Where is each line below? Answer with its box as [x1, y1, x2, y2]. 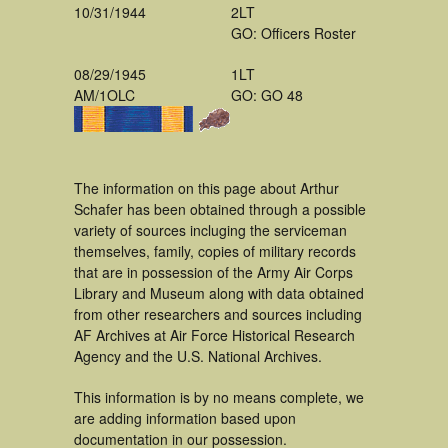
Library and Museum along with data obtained [74, 283, 364, 303]
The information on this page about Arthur [74, 178, 339, 198]
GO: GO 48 [231, 85, 303, 105]
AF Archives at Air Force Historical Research [74, 325, 355, 345]
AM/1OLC [74, 85, 135, 105]
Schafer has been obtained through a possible [74, 199, 366, 219]
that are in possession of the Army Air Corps [74, 262, 353, 282]
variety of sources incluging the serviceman [74, 220, 347, 240]
